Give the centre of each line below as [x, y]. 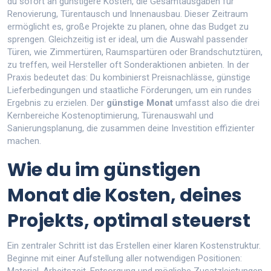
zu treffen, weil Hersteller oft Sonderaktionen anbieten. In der [128, 65]
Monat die [56, 196]
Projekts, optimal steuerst [129, 221]
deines [211, 196]
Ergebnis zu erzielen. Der [57, 103]
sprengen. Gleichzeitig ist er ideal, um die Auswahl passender [128, 40]
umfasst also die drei [216, 103]
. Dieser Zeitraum [214, 14]
